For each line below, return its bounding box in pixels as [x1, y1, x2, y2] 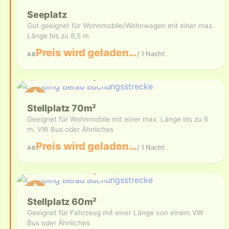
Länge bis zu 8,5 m [27, 32, 89, 40]
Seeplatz [27, 9, 67, 20]
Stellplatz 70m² [27, 103, 97, 113]
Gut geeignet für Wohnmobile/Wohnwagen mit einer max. [27, 21, 214, 30]
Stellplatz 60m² [27, 196, 97, 207]
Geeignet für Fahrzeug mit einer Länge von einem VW [27, 209, 203, 217]
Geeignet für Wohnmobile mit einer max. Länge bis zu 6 [27, 115, 208, 123]
